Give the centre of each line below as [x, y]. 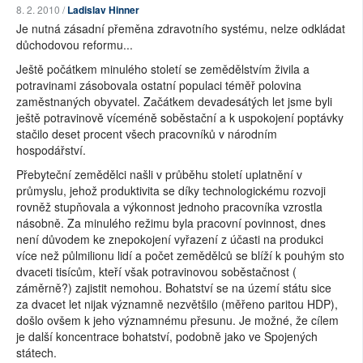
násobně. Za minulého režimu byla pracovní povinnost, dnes [171, 223]
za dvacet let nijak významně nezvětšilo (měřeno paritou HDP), [177, 304]
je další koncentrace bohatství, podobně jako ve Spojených [167, 337]
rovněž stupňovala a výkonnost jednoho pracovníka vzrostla [169, 207]
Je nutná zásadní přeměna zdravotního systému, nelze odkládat [181, 29]
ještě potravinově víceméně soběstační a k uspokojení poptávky [180, 118]
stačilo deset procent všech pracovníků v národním [147, 134]
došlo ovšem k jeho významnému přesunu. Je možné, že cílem [177, 320]
